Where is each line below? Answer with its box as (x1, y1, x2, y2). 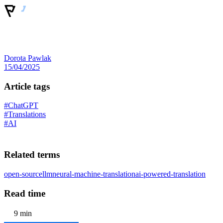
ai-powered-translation (135, 169, 206, 178)
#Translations (4, 110, 46, 119)
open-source (4, 169, 42, 178)
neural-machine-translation (52, 169, 135, 178)
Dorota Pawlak (4, 54, 51, 62)
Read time (4, 188, 45, 199)
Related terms (4, 149, 60, 160)
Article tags (4, 81, 50, 92)
